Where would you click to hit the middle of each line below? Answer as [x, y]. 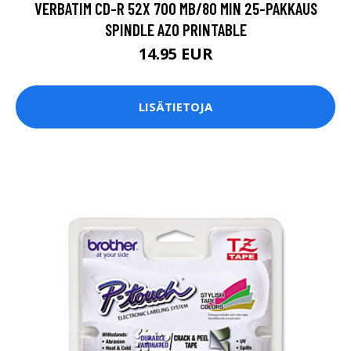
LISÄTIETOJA [175, 107]
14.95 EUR [175, 53]
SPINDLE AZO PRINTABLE [175, 29]
